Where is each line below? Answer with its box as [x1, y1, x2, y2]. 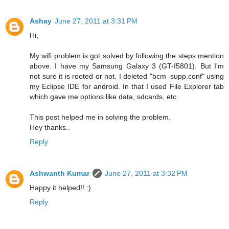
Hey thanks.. [30, 123, 70, 131]
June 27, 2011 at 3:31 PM [55, 16, 138, 25]
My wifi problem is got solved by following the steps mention [30, 51, 224, 60]
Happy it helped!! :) [30, 183, 91, 192]
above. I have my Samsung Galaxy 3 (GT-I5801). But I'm [30, 61, 224, 70]
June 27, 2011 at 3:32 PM [105, 169, 188, 177]
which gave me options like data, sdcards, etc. [30, 92, 178, 101]
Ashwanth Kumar [30, 169, 89, 177]
